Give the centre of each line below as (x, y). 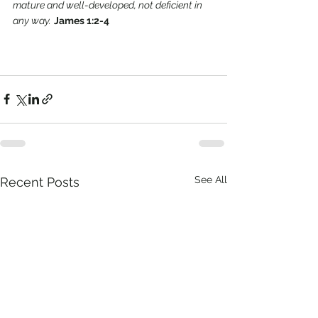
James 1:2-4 (83, 20)
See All (211, 179)
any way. (32, 20)
